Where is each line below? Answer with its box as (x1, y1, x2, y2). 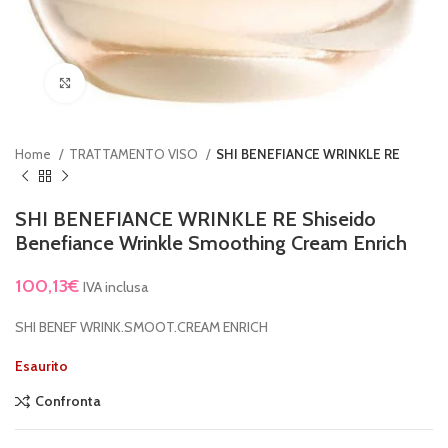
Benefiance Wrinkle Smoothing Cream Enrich (15, 230, 407, 255)
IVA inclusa (83, 277, 149, 296)
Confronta (34, 392, 101, 411)
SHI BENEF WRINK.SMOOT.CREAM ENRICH (15, 317, 268, 336)
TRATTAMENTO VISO (69, 145, 201, 162)
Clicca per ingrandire (85, 74, 202, 91)
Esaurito (15, 356, 68, 375)
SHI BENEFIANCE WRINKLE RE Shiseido (15, 206, 376, 231)
